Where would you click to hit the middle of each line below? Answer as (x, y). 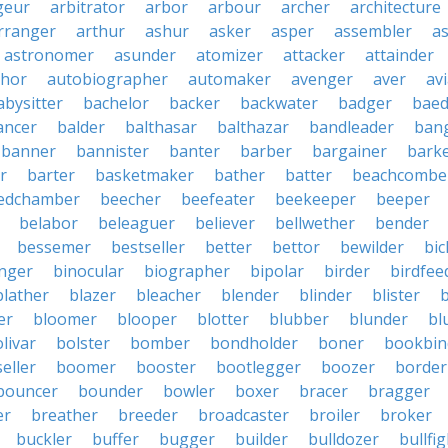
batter (308, 175)
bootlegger (258, 367)
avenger (322, 79)
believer (225, 223)
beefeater (218, 199)
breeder (148, 415)
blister (396, 295)
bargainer (349, 151)
